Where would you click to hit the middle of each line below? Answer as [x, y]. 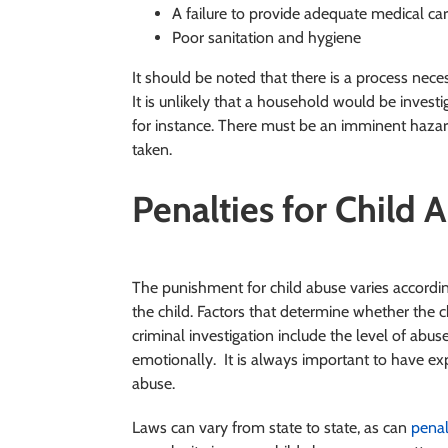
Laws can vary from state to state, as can [271, 427]
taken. [152, 149]
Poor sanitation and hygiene [268, 37]
